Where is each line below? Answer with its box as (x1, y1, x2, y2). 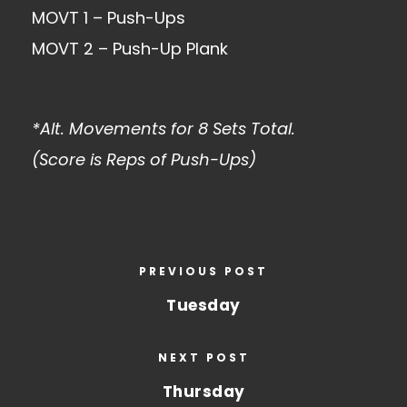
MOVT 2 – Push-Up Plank (32, 37, 228, 60)
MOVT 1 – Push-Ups (32, 6, 185, 29)
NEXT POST (157, 350, 250, 365)
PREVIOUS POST (139, 263, 268, 279)
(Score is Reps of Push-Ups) (32, 148, 256, 171)
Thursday (162, 381, 245, 402)
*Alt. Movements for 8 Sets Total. (32, 117, 295, 140)
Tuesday (166, 294, 241, 316)
